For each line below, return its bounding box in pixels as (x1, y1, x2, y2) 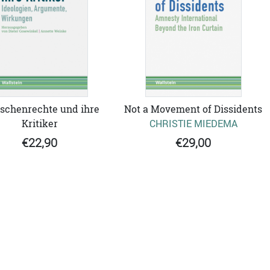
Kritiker (21, 117, 58, 131)
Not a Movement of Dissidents (124, 102, 262, 116)
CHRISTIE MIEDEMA (149, 117, 237, 131)
